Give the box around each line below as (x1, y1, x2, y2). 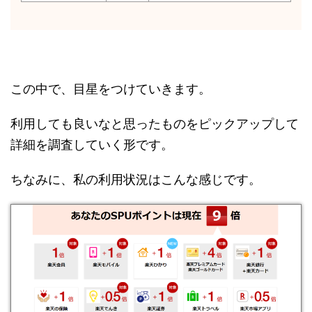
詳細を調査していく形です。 (10, 136, 173, 152)
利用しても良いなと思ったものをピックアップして (10, 116, 299, 131)
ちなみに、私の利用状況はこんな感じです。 (10, 171, 261, 187)
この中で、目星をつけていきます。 (10, 81, 211, 96)
